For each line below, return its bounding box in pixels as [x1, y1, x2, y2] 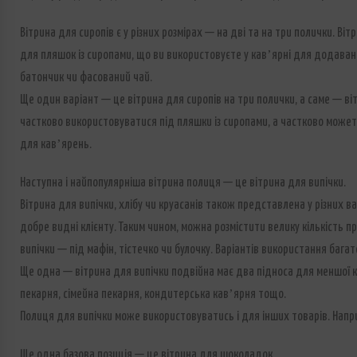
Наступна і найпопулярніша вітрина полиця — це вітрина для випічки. [19, 177, 346, 190]
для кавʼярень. [19, 139, 92, 151]
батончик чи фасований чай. [19, 72, 152, 84]
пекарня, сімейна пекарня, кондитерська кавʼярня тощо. [19, 288, 286, 301]
